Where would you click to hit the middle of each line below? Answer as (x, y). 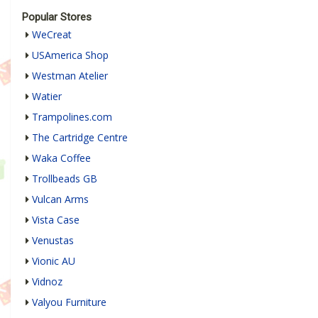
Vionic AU (54, 261)
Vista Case (56, 220)
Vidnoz (47, 282)
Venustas (53, 241)
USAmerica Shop (70, 55)
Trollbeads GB (65, 179)
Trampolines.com (72, 117)
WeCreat (52, 35)
